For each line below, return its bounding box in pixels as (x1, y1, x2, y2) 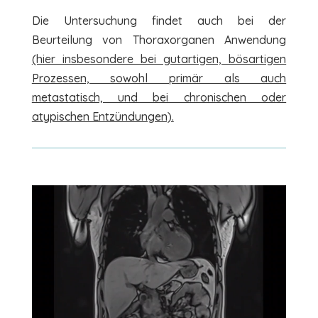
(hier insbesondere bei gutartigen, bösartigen (31, 52, 287, 66)
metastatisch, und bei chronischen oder (31, 90, 287, 104)
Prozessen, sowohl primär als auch (31, 71, 287, 85)
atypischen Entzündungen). (31, 109, 174, 124)
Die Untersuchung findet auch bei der (31, 13, 287, 28)
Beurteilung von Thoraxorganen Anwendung (31, 33, 287, 47)
